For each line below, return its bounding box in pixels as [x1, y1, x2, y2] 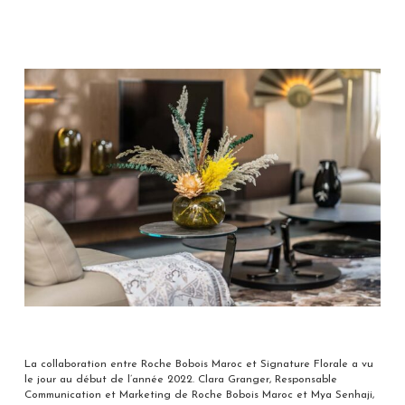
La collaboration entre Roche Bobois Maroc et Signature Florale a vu [24, 358, 373, 370]
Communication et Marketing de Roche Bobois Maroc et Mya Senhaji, [24, 389, 374, 400]
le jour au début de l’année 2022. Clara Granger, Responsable [24, 373, 337, 385]
